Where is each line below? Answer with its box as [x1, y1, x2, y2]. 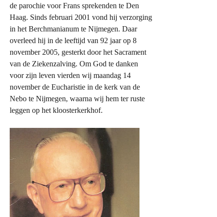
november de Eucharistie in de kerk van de [10, 83, 140, 92]
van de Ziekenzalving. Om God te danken [10, 60, 138, 68]
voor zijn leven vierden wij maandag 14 [10, 71, 131, 80]
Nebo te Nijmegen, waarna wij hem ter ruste [10, 94, 145, 103]
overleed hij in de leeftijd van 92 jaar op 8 [10, 36, 137, 45]
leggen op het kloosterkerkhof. [10, 106, 103, 115]
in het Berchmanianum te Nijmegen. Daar [10, 25, 137, 33]
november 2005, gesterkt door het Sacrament [10, 48, 146, 57]
